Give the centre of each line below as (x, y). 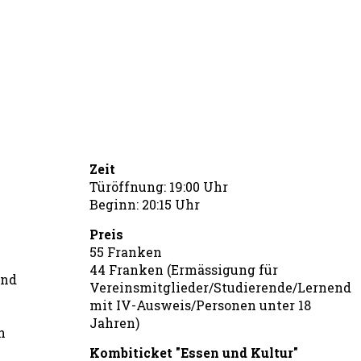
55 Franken (126, 252)
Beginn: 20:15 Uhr (145, 204)
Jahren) (114, 323)
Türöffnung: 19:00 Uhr (159, 187)
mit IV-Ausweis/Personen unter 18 (200, 305)
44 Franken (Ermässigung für (184, 270)
